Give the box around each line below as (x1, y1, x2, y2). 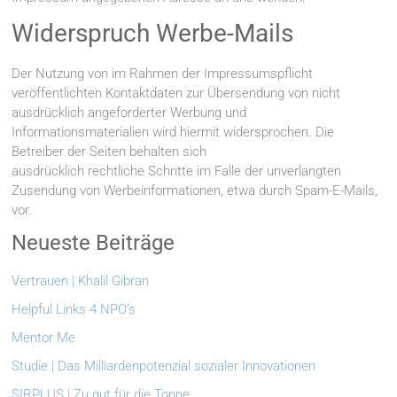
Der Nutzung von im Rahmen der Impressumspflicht (12, 66, 314, 82)
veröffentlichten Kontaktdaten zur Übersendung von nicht (12, 85, 341, 102)
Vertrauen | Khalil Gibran (12, 273, 150, 290)
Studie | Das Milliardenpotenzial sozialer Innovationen (12, 358, 316, 375)
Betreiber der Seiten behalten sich (12, 144, 207, 160)
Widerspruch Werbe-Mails (12, 19, 294, 49)
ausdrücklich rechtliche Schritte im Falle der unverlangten (12, 163, 342, 180)
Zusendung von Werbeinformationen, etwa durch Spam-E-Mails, (12, 183, 378, 199)
